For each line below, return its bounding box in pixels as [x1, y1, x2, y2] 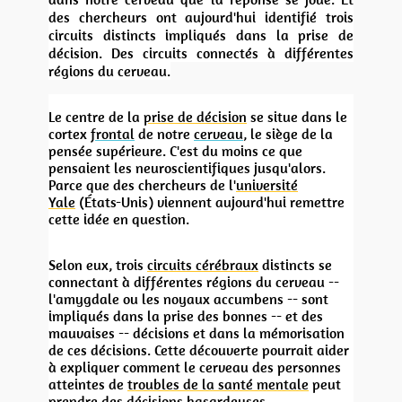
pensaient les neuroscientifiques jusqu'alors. [48, 158, 326, 177]
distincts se [258, 255, 332, 274]
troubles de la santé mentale [127, 374, 309, 393]
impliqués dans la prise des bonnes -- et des [48, 306, 323, 325]
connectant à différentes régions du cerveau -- [48, 272, 339, 291]
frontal [91, 124, 135, 143]
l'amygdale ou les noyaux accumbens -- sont [48, 289, 328, 308]
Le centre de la [48, 107, 144, 126]
